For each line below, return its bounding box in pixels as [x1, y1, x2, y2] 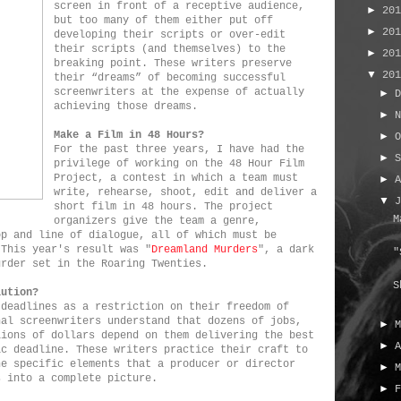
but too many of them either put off [54, 14, 273, 27]
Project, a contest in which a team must [54, 172, 298, 184]
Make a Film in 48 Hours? [54, 129, 204, 141]
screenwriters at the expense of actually [54, 86, 304, 98]
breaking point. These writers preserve [54, 57, 292, 70]
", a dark [258, 243, 314, 256]
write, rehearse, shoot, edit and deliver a [54, 186, 317, 199]
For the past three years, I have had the [54, 143, 304, 156]
